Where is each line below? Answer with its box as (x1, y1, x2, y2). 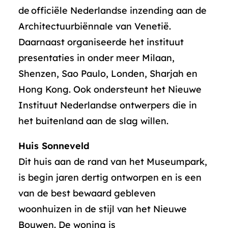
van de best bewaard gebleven (18, 187, 156, 199)
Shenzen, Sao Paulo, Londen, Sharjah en (18, 68, 197, 79)
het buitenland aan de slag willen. (18, 115, 168, 127)
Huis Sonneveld (18, 140, 90, 152)
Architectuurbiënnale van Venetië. (18, 20, 171, 32)
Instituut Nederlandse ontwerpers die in (18, 99, 197, 111)
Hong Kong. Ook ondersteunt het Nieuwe (18, 83, 202, 95)
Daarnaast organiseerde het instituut (18, 36, 184, 48)
